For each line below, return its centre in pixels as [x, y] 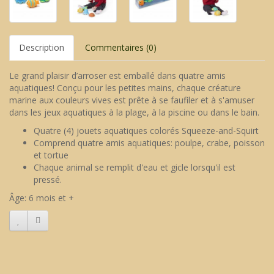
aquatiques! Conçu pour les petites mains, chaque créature [125, 88]
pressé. [48, 180]
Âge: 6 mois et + [42, 198]
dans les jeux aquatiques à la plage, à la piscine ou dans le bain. [134, 113]
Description [42, 48]
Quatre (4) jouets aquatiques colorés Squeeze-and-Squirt [146, 131]
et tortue [51, 155]
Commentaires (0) [121, 48]
